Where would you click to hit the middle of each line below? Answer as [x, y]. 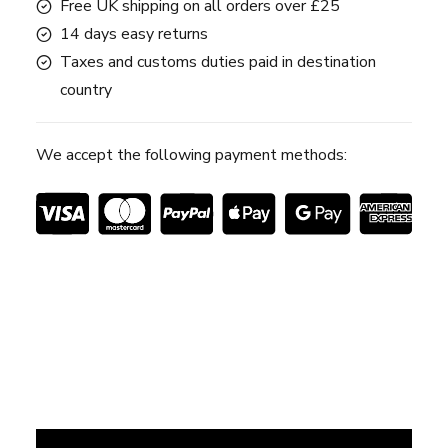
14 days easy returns [134, 34]
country [86, 90]
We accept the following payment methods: [191, 155]
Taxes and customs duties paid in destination [218, 62]
